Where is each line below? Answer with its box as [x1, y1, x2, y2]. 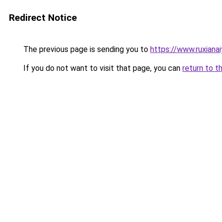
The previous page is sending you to [21, 45, 150, 54]
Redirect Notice [9, 12, 77, 23]
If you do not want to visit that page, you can [21, 63, 182, 73]
